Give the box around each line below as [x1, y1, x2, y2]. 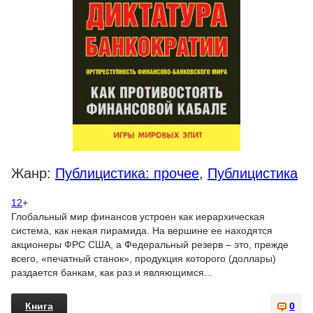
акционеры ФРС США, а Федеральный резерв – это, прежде [11, 239, 289, 250]
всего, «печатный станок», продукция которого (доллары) [11, 253, 276, 264]
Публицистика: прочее [55, 166, 199, 181]
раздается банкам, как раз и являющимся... [11, 267, 212, 278]
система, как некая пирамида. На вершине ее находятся [11, 225, 272, 236]
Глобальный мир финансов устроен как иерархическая [11, 211, 265, 222]
